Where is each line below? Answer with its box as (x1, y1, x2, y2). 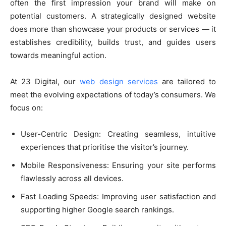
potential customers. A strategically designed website (10, 11, 216, 21)
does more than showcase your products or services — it (10, 24, 216, 34)
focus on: (10, 102, 43, 112)
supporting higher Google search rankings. (21, 204, 174, 214)
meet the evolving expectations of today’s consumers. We (10, 89, 216, 99)
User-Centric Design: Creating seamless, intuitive (21, 129, 216, 139)
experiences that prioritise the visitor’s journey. (21, 142, 189, 152)
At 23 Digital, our (10, 76, 80, 86)
